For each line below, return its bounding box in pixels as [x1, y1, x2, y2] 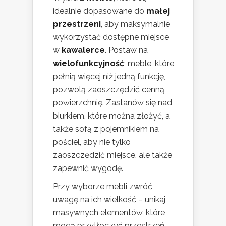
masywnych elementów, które [53, 208, 165, 218]
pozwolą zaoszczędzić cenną [53, 85, 164, 95]
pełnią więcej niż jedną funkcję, [53, 72, 165, 82]
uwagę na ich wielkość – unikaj [53, 195, 165, 205]
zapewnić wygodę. [53, 163, 123, 174]
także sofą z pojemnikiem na [53, 124, 159, 134]
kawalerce [62, 45, 105, 55]
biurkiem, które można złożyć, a [53, 111, 170, 121]
